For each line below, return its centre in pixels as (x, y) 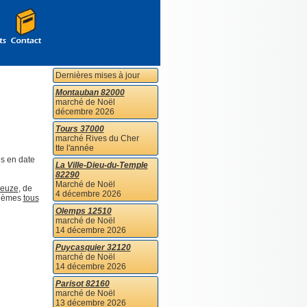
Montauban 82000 (90, 93)
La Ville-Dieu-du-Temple (101, 165)
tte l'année (74, 148)
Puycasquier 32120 (93, 247)
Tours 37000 (79, 129)
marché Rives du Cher (97, 138)
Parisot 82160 (82, 284)
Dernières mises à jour (97, 75)
